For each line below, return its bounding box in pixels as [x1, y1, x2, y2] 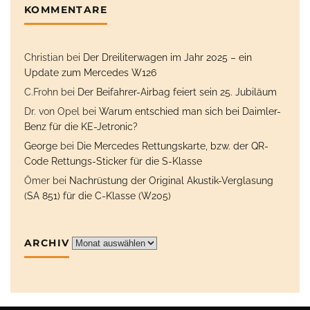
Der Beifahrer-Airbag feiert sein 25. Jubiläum [77, 86, 277, 98]
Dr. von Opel [24, 105, 80, 117]
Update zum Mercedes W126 [24, 66, 156, 78]
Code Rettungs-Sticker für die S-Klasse [24, 155, 202, 167]
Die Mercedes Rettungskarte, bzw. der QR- [77, 140, 268, 152]
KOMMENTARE [24, 3, 107, 16]
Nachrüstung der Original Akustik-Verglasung [69, 174, 273, 186]
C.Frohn [24, 86, 58, 98]
